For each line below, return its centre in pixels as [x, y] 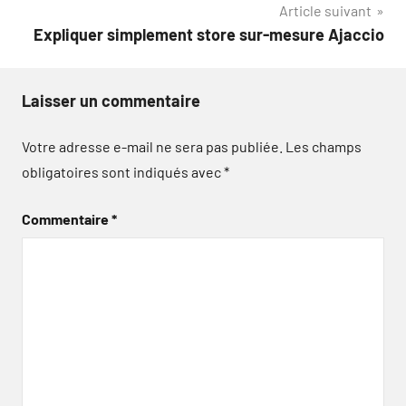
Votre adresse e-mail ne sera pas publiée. [152, 146]
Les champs [324, 146]
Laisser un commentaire [111, 101]
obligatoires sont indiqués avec [123, 172]
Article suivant [325, 10]
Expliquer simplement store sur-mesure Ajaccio [209, 34]
